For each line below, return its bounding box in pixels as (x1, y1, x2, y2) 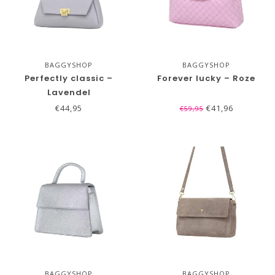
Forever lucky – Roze (157, 72, 255, 84)
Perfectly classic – (25, 72, 113, 84)
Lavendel (47, 87, 91, 98)
